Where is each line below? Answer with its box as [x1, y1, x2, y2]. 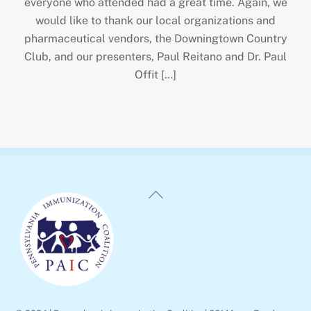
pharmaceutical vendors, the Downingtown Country [24, 32, 287, 46]
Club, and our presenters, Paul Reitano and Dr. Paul [24, 50, 287, 64]
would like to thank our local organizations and [35, 14, 276, 28]
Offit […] [135, 68, 176, 82]
